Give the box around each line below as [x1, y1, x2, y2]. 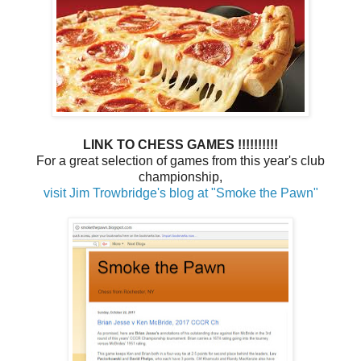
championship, [139, 170, 222, 185]
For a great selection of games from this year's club [36, 154, 325, 168]
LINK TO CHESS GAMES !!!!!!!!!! [83, 138, 278, 152]
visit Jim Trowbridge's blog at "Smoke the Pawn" [43, 186, 318, 201]
